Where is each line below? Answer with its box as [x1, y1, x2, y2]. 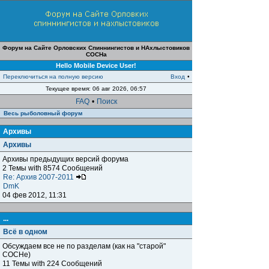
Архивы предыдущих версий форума [2, 155, 128, 163]
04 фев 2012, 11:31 [2, 191, 67, 199]
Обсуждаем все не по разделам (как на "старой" [2, 242, 166, 250]
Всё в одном [3, 228, 47, 236]
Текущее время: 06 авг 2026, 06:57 [46, 85, 147, 92]
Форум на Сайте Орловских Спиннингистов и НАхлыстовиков [2, 44, 190, 51]
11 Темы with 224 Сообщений [2, 259, 102, 268]
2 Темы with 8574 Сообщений [2, 164, 103, 172]
